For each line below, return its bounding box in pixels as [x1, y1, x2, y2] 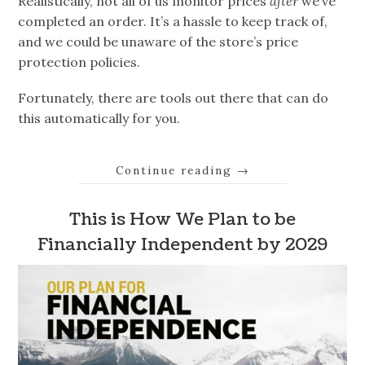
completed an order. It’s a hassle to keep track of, [18, 12, 328, 29]
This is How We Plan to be [69, 208, 296, 232]
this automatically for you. [18, 110, 181, 127]
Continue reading [115, 162, 237, 178]
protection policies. [18, 53, 141, 70]
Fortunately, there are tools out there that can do [18, 90, 329, 107]
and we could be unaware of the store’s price [18, 33, 299, 50]
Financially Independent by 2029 [37, 233, 328, 257]
